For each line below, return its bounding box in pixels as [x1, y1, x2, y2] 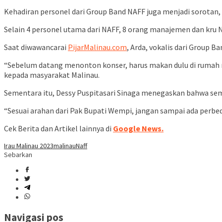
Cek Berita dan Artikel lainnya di [4, 123, 113, 134]
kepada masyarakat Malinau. [4, 70, 100, 80]
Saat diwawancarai [4, 42, 68, 53]
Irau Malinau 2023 [4, 141, 54, 151]
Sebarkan [4, 150, 32, 160]
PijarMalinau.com [68, 42, 127, 53]
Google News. [113, 123, 164, 134]
